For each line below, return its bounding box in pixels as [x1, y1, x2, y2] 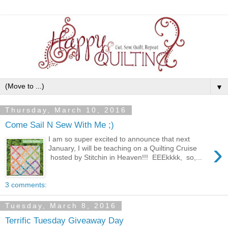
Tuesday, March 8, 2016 [5, 202, 117, 210]
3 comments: [5, 181, 47, 189]
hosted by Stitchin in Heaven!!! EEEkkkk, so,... [48, 153, 203, 162]
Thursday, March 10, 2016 [5, 106, 127, 115]
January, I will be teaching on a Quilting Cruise [48, 144, 197, 153]
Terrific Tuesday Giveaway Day [5, 215, 124, 225]
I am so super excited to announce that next [48, 135, 190, 144]
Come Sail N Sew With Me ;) [5, 119, 114, 130]
